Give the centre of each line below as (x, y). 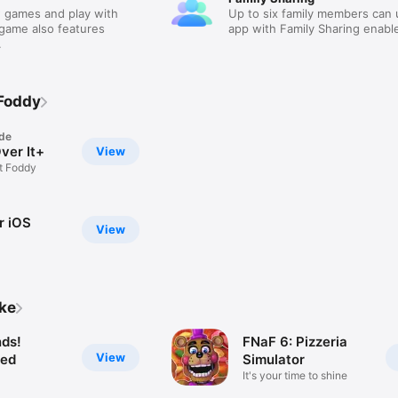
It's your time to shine (295, 375)
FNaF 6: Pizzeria (295, 341)
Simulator (274, 359)
